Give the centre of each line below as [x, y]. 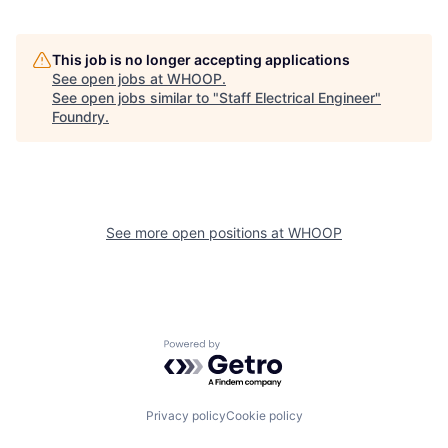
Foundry [78, 116]
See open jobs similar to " [135, 97]
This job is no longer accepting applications [201, 59]
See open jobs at [109, 78]
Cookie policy [264, 416]
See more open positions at [197, 232]
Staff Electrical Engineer [297, 97]
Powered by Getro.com [251, 348]
